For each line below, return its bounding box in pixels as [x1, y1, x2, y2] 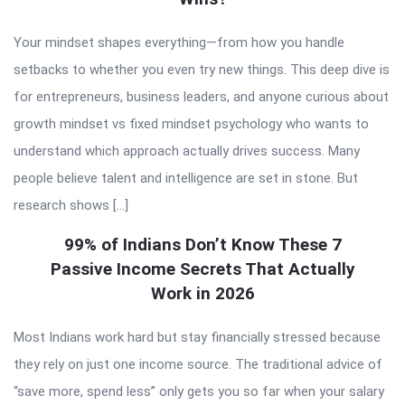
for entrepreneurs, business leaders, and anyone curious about [14, 88, 389, 105]
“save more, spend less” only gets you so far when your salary [14, 382, 384, 400]
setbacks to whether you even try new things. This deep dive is [14, 61, 390, 78]
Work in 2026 [150, 282, 255, 304]
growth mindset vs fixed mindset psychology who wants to [14, 115, 369, 132]
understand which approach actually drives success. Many [14, 142, 360, 159]
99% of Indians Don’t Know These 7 [63, 233, 342, 255]
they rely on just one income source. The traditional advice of [14, 355, 382, 372]
